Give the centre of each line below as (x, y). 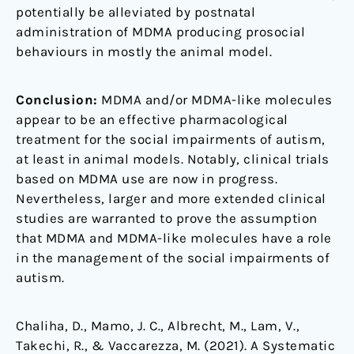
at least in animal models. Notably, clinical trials (173, 159)
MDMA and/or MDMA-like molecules (215, 100)
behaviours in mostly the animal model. (144, 52)
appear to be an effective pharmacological (152, 120)
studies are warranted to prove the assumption (167, 218)
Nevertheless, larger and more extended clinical (171, 199)
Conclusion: (57, 100)
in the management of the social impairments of (173, 258)
